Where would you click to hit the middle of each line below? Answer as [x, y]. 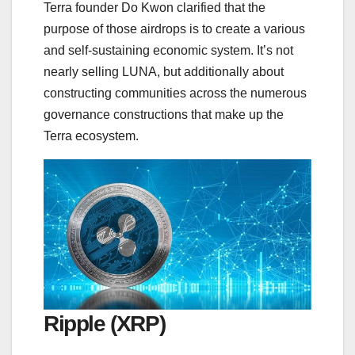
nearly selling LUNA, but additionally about [164, 71]
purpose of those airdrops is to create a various [174, 29]
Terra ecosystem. [91, 136]
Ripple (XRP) [107, 323]
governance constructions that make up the [164, 114]
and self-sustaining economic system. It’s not [168, 50]
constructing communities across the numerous [175, 93]
